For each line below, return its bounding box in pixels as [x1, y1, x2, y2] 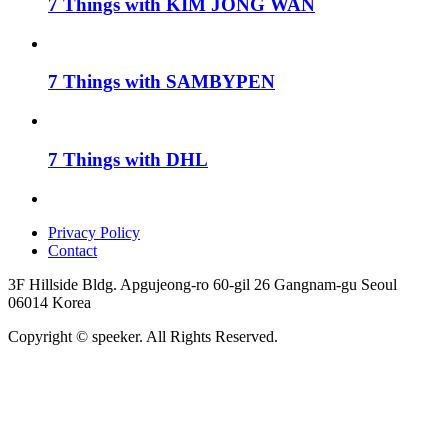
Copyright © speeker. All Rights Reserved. [8, 327, 278, 345]
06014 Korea [8, 293, 91, 311]
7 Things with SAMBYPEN [48, 71, 275, 93]
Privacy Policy [48, 223, 140, 241]
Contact [48, 241, 97, 259]
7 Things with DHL [48, 148, 208, 170]
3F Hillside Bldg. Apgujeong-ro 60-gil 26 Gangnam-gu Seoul [8, 275, 397, 293]
